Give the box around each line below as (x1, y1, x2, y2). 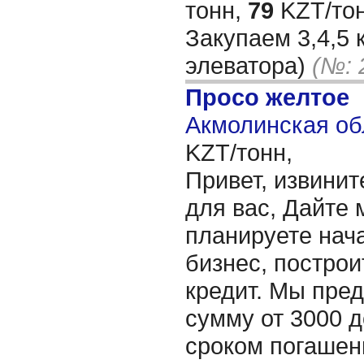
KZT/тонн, (185, 139, 292, 166)
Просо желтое (185, 84, 349, 110)
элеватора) (185, 52, 312, 79)
